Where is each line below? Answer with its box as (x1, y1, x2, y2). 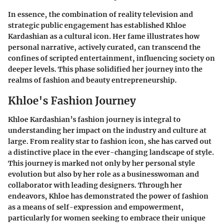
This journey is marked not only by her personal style (8, 159, 195, 168)
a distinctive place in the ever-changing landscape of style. (8, 148, 214, 157)
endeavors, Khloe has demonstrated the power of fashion (8, 192, 209, 201)
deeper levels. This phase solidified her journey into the (8, 64, 203, 74)
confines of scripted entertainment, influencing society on (8, 53, 215, 63)
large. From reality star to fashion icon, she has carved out (8, 137, 212, 146)
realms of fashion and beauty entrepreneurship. (8, 75, 177, 85)
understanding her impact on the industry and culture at (8, 126, 207, 135)
